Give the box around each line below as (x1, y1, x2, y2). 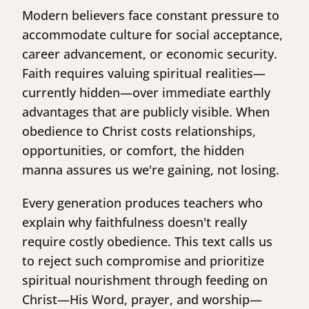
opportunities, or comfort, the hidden (22, 142, 244, 159)
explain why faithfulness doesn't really (22, 214, 247, 231)
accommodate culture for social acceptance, (22, 26, 283, 43)
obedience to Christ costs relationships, (22, 123, 256, 140)
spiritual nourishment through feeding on (22, 272, 268, 289)
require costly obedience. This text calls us (22, 233, 272, 250)
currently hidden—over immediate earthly (22, 84, 270, 101)
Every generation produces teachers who (22, 195, 263, 212)
